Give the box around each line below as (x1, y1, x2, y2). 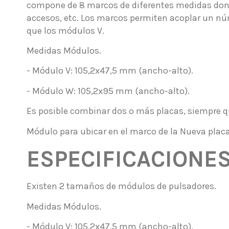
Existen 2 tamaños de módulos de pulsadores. (27, 180, 216, 192)
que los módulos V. (27, 25, 104, 36)
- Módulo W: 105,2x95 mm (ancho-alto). (27, 85, 190, 97)
